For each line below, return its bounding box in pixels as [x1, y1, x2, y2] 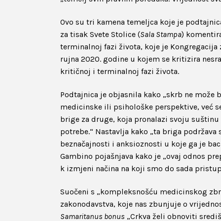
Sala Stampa [140, 30, 182, 39]
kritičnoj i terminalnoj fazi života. [60, 67, 179, 76]
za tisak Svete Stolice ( [60, 30, 140, 39]
